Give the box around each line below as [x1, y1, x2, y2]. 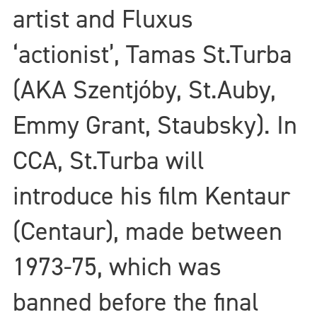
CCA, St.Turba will [13, 143, 204, 178]
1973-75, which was [13, 249, 221, 284]
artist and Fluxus [13, 1, 193, 36]
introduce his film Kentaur [13, 178, 290, 213]
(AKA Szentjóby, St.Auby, [13, 72, 276, 107]
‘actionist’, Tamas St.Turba [13, 37, 292, 71]
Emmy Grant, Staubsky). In [13, 108, 297, 142]
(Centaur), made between [13, 214, 282, 248]
